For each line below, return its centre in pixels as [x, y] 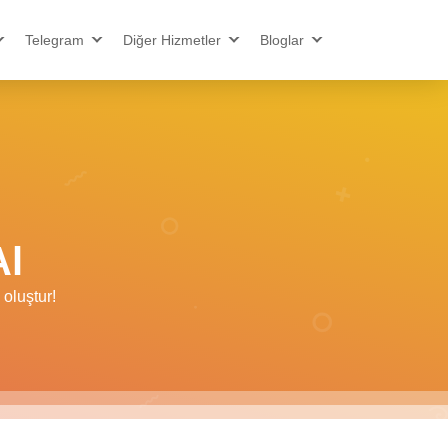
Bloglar [282, 40]
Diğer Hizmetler [172, 40]
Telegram [54, 40]
